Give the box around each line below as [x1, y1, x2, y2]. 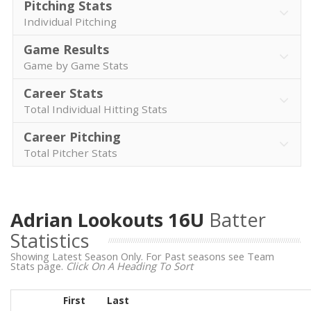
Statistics [10, 228, 90, 253]
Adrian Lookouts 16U [10, 207, 209, 233]
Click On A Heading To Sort [66, 259, 193, 273]
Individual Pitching [24, 15, 117, 28]
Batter [209, 207, 266, 233]
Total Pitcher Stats [24, 146, 117, 160]
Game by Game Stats [24, 58, 128, 72]
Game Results [24, 41, 109, 58]
